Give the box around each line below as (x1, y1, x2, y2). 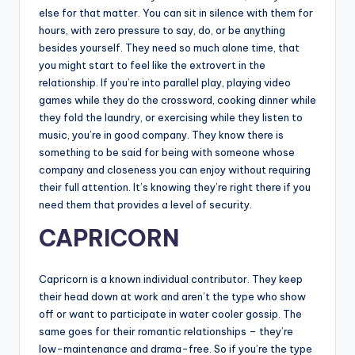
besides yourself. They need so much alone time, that (39, 40, 300, 54)
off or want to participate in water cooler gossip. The (39, 307, 302, 320)
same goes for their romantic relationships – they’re (39, 324, 293, 338)
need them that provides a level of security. (39, 197, 252, 211)
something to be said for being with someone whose (39, 145, 295, 158)
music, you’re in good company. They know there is (39, 128, 284, 141)
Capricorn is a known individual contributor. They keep (39, 272, 303, 285)
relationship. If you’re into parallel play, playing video (39, 75, 291, 89)
